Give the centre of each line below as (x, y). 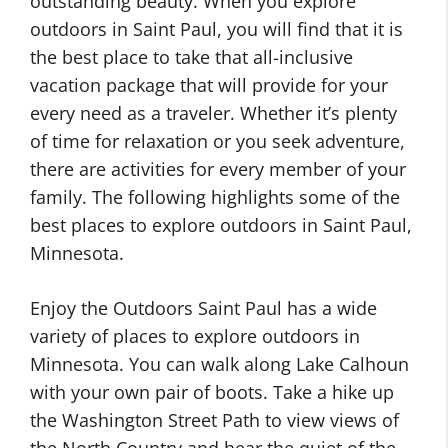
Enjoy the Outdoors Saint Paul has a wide (203, 308)
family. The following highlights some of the (215, 197)
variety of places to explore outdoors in (195, 336)
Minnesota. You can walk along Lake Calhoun (219, 364)
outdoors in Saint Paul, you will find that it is (216, 29)
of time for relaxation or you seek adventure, (217, 141)
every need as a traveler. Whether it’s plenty (213, 113)
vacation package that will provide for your (209, 85)
